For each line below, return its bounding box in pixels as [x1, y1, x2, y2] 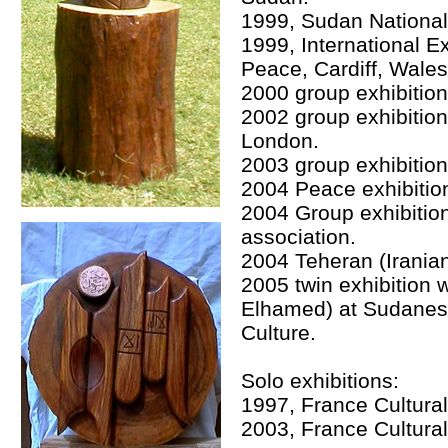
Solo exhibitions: [241, 369, 399, 393]
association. [241, 225, 356, 249]
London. [241, 129, 319, 153]
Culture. [241, 321, 316, 345]
